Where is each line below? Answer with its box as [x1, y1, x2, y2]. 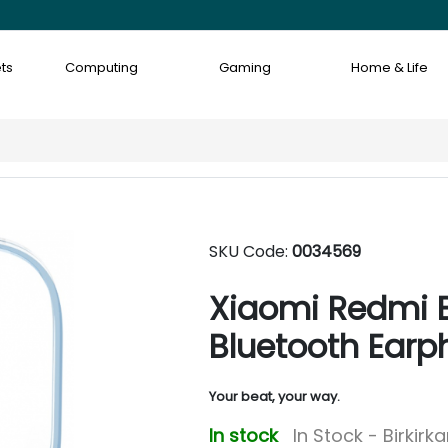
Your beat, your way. [209, 387, 340, 406]
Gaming [219, 58, 272, 77]
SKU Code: [209, 240, 292, 263]
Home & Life [351, 58, 429, 77]
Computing [64, 58, 138, 77]
